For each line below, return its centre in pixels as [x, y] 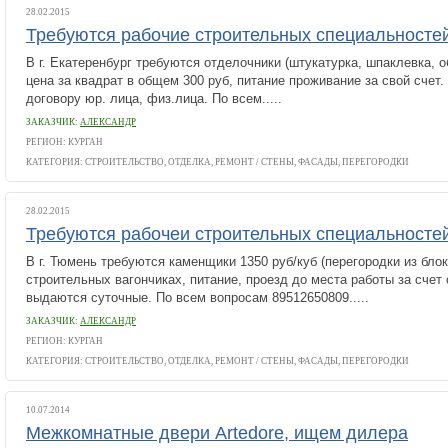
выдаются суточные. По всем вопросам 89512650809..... [197, 297]
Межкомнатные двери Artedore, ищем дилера [217, 433]
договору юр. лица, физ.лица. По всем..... [154, 98]
